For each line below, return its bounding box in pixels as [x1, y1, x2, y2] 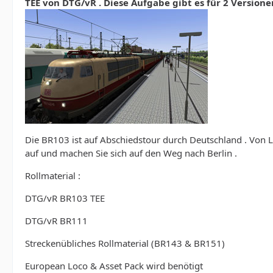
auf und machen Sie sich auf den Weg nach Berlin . [25, 147, 237, 159]
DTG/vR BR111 [25, 214, 88, 227]
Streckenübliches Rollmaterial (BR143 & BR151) [25, 237, 225, 249]
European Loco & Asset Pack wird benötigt [25, 260, 203, 272]
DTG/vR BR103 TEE [25, 192, 105, 204]
